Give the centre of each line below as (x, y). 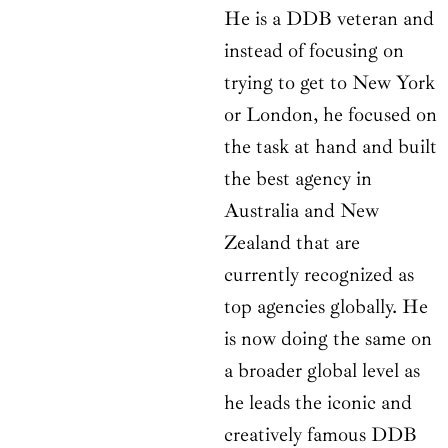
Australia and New (301, 211)
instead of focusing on (314, 51)
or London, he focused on (330, 115)
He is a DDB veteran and (329, 19)
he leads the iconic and (318, 403)
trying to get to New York (329, 83)
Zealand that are (292, 243)
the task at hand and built (330, 147)
